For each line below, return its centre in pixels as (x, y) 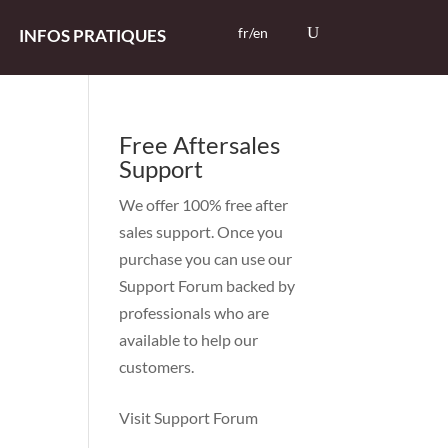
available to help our (189, 339)
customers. (157, 366)
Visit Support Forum (189, 417)
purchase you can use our (206, 258)
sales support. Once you (201, 231)
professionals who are (194, 312)
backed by (259, 285)
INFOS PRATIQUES (92, 35)
